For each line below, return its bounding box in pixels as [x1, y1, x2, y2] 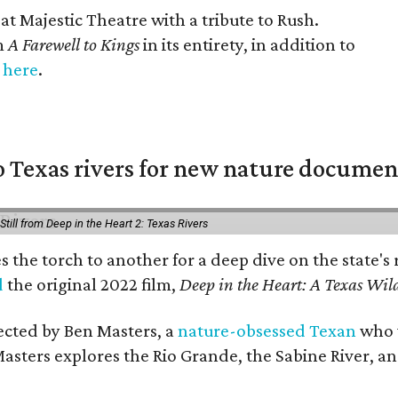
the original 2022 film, [4, 274, 180, 295]
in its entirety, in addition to [139, 34, 355, 55]
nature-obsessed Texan [178, 320, 357, 341]
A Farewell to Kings [8, 34, 139, 55]
